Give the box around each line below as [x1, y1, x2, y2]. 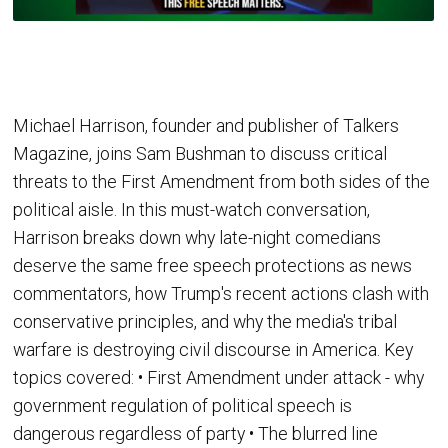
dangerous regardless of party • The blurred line [13, 423, 379, 444]
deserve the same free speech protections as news [13, 255, 413, 276]
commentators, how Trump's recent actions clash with [13, 283, 430, 304]
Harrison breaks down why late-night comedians [13, 227, 382, 248]
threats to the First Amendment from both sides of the [13, 171, 431, 192]
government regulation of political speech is [13, 395, 353, 416]
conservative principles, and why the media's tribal [13, 311, 398, 332]
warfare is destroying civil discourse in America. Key [13, 339, 414, 360]
